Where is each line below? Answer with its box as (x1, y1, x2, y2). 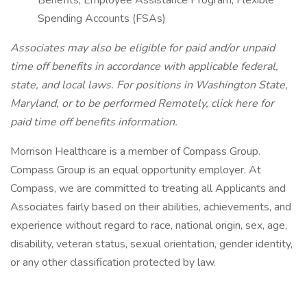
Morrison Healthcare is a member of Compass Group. (10, 144, 260, 159)
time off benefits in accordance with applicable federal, (10, 59, 278, 74)
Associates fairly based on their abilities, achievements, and (10, 199, 291, 214)
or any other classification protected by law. (10, 255, 216, 270)
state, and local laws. (10, 77, 116, 93)
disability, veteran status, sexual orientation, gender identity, (10, 236, 293, 251)
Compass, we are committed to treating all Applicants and (10, 181, 286, 196)
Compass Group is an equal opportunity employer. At (10, 162, 261, 177)
